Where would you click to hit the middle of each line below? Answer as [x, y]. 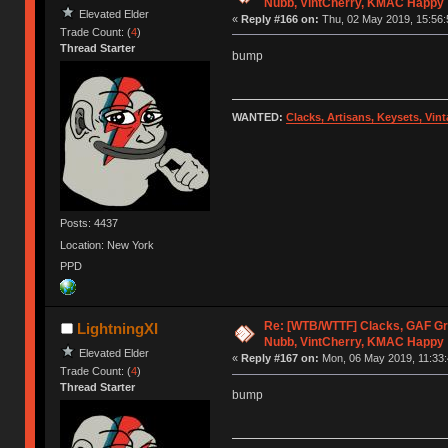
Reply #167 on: [279, 358]
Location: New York [107, 244]
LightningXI [117, 329]
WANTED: [258, 117]
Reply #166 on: [279, 19]
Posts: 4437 [89, 223]
